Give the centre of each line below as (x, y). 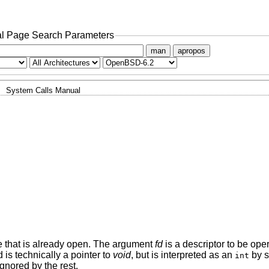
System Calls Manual (43, 90)
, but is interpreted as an (183, 255)
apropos (191, 50)
